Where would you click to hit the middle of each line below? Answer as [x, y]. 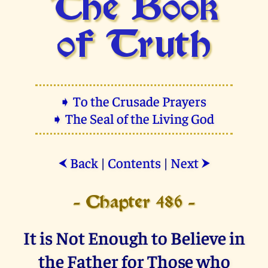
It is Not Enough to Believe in [134, 237]
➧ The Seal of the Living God [134, 118]
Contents [134, 162]
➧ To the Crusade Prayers [134, 100]
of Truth [134, 47]
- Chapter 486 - [134, 203]
